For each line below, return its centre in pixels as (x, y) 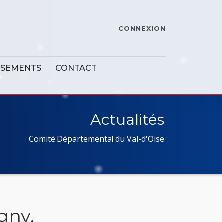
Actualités (127, 120)
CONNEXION (142, 28)
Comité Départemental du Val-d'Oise (96, 139)
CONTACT (76, 68)
